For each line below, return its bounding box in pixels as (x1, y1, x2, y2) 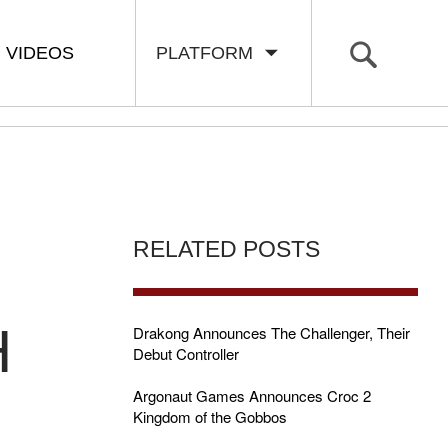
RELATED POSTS (132, 237, 320, 262)
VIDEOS (6, 43, 74, 63)
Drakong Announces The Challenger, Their (132, 322, 410, 343)
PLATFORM (156, 43, 263, 63)
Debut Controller (132, 343, 239, 364)
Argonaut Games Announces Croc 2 (132, 385, 371, 406)
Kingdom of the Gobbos (132, 406, 287, 427)
